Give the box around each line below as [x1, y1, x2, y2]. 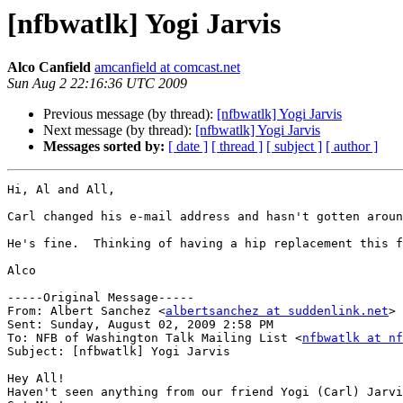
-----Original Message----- [7, 291, 194, 305]
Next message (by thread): [43, 122, 195, 139]
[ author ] [326, 139, 378, 155]
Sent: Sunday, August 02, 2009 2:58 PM [7, 318, 273, 332]
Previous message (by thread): [43, 106, 217, 122]
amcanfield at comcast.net [94, 59, 240, 76]
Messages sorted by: [43, 139, 165, 155]
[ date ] [168, 139, 208, 155]
